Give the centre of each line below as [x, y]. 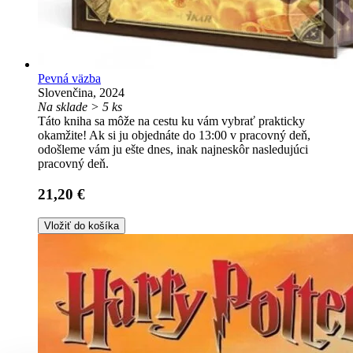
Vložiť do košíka [82, 226]
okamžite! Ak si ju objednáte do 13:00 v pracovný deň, [174, 135]
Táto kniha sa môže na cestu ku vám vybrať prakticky [171, 121]
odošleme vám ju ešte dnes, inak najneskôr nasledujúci [173, 149]
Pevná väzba [69, 78]
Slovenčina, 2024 [81, 93]
